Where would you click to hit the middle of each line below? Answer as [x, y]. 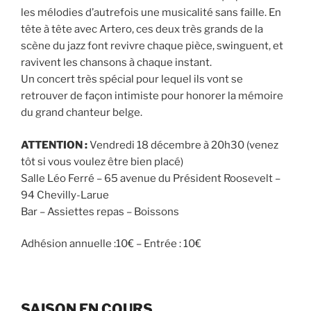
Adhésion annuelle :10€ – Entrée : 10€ [111, 244]
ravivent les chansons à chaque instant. [116, 62]
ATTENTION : [54, 145]
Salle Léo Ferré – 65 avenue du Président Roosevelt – [151, 178]
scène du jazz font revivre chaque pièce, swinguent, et [152, 46]
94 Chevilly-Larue [65, 195]
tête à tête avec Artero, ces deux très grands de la [142, 29]
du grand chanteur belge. [82, 112]
